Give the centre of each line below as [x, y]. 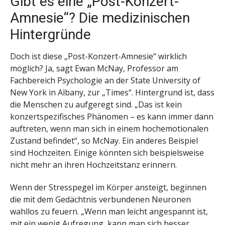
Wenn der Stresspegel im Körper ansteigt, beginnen [108, 187]
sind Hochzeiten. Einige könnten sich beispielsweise [107, 152]
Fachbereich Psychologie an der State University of [105, 80]
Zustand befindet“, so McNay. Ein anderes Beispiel [104, 140]
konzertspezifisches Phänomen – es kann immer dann [112, 116]
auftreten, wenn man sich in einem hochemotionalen [109, 128]
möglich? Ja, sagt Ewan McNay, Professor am [94, 68]
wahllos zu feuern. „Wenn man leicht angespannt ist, [109, 211]
